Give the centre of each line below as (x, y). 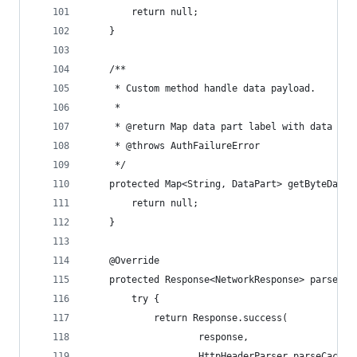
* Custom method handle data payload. (201, 88)
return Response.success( (187, 318)
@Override (123, 261)
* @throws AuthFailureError (173, 146)
